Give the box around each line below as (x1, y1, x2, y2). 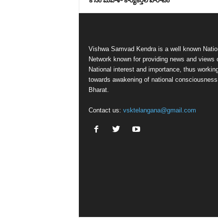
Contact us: (88, 107, 123, 114)
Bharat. (88, 86, 109, 93)
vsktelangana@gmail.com (123, 107, 196, 114)
